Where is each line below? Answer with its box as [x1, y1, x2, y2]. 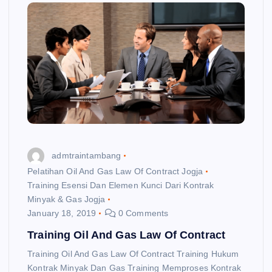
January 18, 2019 [27, 208, 97, 219]
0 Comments [115, 208, 169, 219]
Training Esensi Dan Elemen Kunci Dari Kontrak [27, 180, 214, 191]
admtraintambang [52, 150, 121, 160]
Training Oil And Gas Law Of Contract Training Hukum [27, 249, 239, 259]
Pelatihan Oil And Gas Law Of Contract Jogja [27, 166, 203, 177]
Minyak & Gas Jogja [27, 194, 106, 205]
